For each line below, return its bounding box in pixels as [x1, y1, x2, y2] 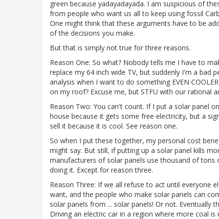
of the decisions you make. [50, 28, 135, 38]
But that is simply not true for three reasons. [50, 43, 191, 53]
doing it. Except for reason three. [50, 165, 153, 175]
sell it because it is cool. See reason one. [50, 121, 177, 131]
